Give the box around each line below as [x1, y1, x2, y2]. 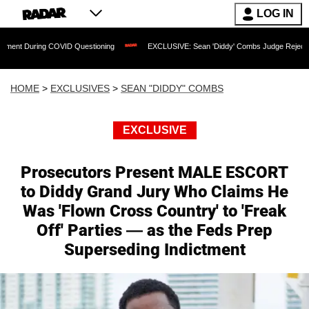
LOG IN [257, 8, 294, 19]
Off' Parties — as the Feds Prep [37, 221, 272, 240]
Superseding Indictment [63, 240, 246, 259]
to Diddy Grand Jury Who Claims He [21, 182, 288, 201]
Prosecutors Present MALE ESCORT [21, 163, 288, 182]
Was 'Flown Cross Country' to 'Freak [23, 201, 286, 221]
